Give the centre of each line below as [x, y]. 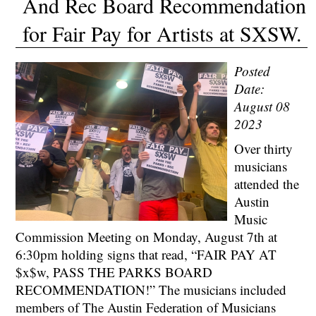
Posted [253, 71]
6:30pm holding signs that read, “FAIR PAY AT [146, 254]
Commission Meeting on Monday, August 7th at [147, 237]
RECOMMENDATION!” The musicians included [153, 290]
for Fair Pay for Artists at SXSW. [163, 33]
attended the [267, 184]
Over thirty [264, 148]
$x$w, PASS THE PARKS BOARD [114, 272]
